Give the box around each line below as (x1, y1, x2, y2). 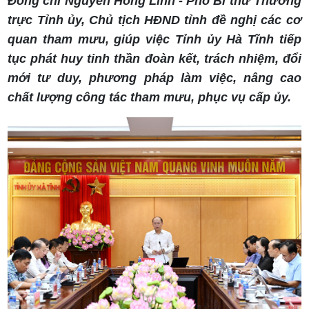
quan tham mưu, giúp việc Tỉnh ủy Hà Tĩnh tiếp (8, 32, 301, 47)
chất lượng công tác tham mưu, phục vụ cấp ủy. (8, 90, 292, 105)
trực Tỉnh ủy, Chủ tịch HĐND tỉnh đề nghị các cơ (8, 13, 301, 28)
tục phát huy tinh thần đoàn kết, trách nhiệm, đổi (8, 52, 301, 66)
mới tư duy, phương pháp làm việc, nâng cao (8, 71, 301, 86)
